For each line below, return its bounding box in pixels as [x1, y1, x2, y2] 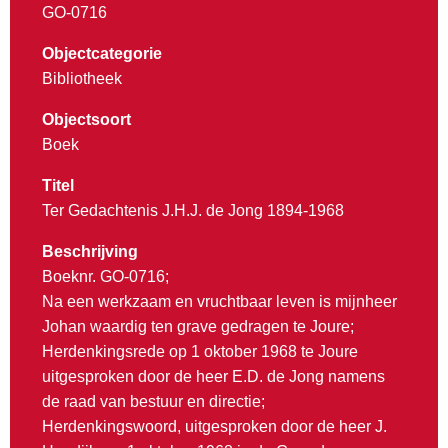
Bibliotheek [42, 70, 122, 88]
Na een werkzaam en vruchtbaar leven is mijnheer [42, 293, 397, 311]
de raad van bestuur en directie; [42, 393, 265, 411]
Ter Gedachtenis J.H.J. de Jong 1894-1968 [42, 202, 344, 220]
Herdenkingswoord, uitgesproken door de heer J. [42, 418, 387, 436]
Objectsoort [42, 111, 131, 129]
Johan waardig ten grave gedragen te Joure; [42, 318, 354, 336]
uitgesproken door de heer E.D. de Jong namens [42, 368, 385, 386]
